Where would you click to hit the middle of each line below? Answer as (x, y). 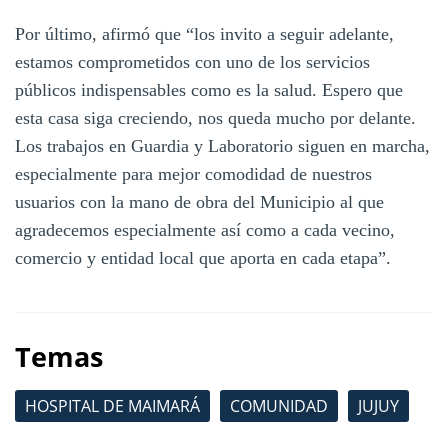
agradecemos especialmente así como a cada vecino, (205, 229)
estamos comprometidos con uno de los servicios (192, 61)
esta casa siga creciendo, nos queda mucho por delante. (215, 117)
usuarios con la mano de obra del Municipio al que (199, 201)
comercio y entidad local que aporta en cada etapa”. (203, 257)
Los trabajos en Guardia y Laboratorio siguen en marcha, (222, 145)
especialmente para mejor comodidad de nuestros (193, 173)
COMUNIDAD (279, 405)
